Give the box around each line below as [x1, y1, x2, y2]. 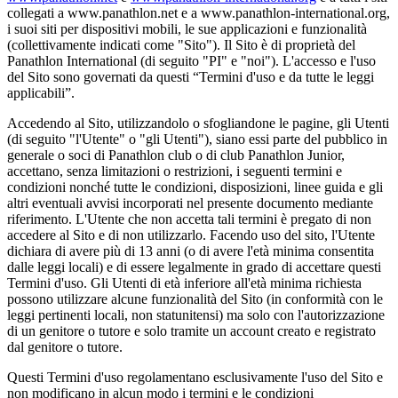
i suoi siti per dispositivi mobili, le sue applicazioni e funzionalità [7, 20, 367, 36]
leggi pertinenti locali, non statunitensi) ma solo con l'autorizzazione [7, 306, 385, 322]
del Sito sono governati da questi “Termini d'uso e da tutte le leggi [7, 68, 374, 84]
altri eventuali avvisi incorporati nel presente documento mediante [7, 195, 373, 211]
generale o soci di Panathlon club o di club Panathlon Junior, [7, 147, 345, 163]
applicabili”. [7, 84, 78, 100]
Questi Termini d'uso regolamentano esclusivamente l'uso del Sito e [7, 369, 383, 385]
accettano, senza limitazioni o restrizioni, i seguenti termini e [7, 163, 342, 179]
